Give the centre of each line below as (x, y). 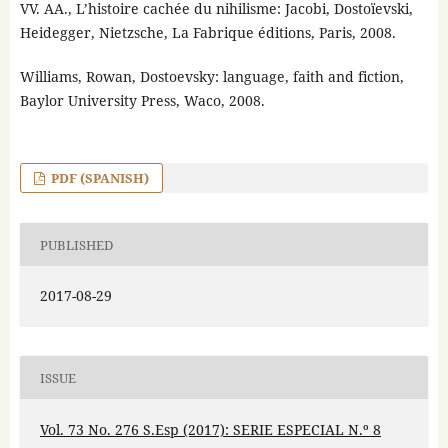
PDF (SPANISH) (99, 178)
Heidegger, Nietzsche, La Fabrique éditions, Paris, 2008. (207, 33)
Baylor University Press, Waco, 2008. (142, 101)
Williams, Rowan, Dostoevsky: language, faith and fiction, (211, 77)
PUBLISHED (76, 244)
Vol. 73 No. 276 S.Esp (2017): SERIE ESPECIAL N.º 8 (210, 429)
